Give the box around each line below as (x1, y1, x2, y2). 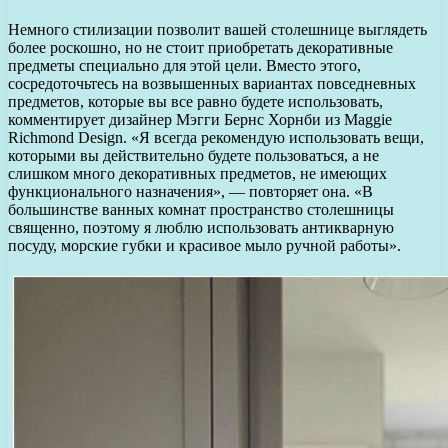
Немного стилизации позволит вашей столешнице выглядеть (8, 20, 427, 38)
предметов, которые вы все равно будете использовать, (8, 92, 383, 110)
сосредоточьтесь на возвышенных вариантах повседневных (8, 74, 416, 92)
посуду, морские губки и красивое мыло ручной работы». (8, 236, 401, 254)
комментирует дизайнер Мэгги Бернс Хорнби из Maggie (8, 110, 392, 128)
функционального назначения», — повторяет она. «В (8, 182, 373, 200)
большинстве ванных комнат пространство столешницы (8, 200, 394, 218)
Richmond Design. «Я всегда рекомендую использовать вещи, (8, 128, 424, 146)
